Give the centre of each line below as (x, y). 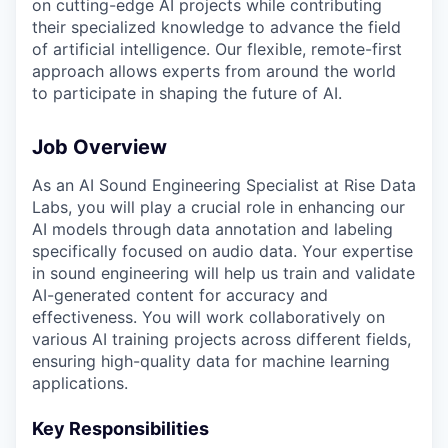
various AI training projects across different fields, (221, 338)
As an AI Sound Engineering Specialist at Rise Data (224, 184)
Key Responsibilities (120, 428)
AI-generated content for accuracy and (180, 294)
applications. (80, 382)
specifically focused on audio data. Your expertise (222, 250)
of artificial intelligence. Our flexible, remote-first (217, 48)
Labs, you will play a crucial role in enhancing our (218, 206)
